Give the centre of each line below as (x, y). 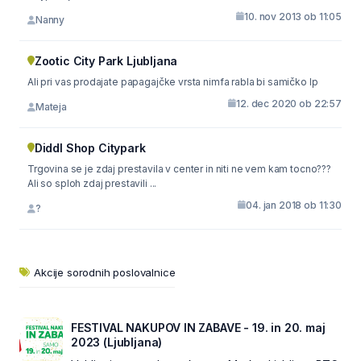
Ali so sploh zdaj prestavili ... (92, 183)
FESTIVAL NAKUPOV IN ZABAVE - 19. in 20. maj (198, 327)
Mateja (51, 107)
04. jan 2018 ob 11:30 (294, 205)
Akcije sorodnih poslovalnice (105, 272)
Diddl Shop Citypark (90, 147)
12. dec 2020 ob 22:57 (289, 103)
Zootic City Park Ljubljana (106, 60)
